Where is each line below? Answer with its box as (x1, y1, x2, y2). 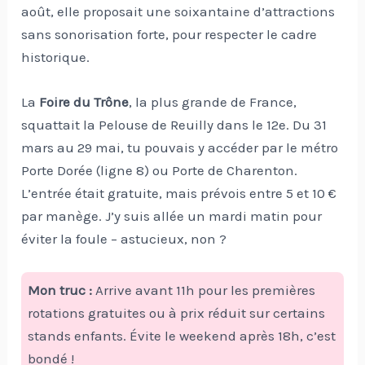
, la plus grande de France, (129, 93, 297, 110)
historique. (21, 48, 90, 65)
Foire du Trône (39, 93, 130, 110)
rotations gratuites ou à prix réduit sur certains (28, 305, 326, 322)
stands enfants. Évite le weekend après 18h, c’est (28, 328, 336, 345)
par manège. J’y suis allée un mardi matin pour (21, 207, 323, 224)
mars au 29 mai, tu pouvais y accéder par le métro (21, 139, 339, 156)
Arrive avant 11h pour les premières (92, 282, 316, 299)
